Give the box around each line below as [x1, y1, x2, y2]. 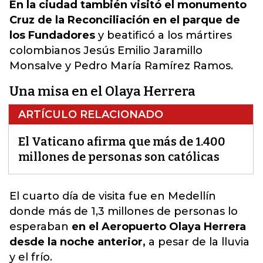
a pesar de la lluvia [146, 235, 249, 249]
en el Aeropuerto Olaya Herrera [69, 220, 246, 234]
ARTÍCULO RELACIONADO [18, 108, 163, 122]
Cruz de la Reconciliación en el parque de [9, 14, 240, 27]
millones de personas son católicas [18, 150, 220, 164]
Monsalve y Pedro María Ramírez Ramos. [9, 59, 233, 73]
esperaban [9, 220, 69, 234]
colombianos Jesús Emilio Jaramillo [9, 44, 203, 58]
